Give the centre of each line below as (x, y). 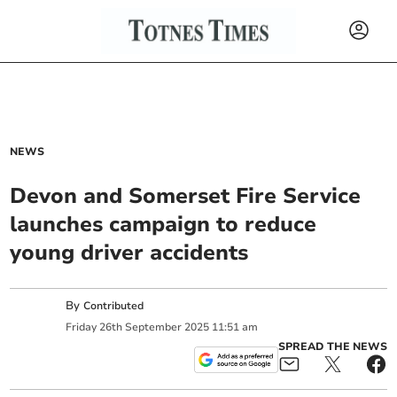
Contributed (114, 306)
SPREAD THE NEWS (332, 346)
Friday (82, 327)
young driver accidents (129, 253)
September (154, 327)
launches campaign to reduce (163, 224)
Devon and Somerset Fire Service (186, 196)
